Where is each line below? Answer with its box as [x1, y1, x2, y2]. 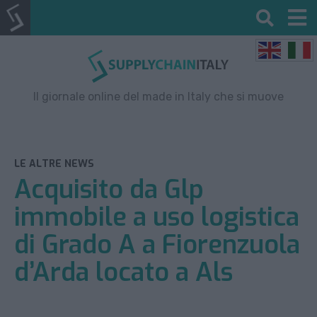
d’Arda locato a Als [14, 255, 233, 289]
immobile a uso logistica [14, 200, 299, 234]
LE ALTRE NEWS [14, 156, 94, 171]
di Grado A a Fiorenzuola [14, 227, 300, 262]
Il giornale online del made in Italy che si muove [33, 89, 284, 103]
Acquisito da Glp [14, 172, 204, 207]
